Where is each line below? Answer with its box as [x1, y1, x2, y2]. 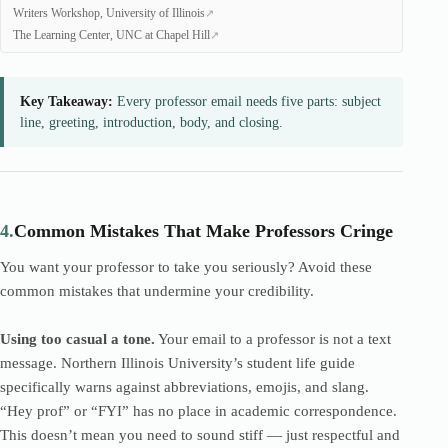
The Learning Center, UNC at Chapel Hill [13, 28, 210, 42]
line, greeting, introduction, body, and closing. [20, 115, 283, 130]
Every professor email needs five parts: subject [113, 94, 381, 109]
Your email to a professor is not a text [155, 331, 391, 347]
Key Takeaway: [20, 94, 113, 109]
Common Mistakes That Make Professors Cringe [14, 221, 393, 241]
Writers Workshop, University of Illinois [13, 6, 205, 20]
